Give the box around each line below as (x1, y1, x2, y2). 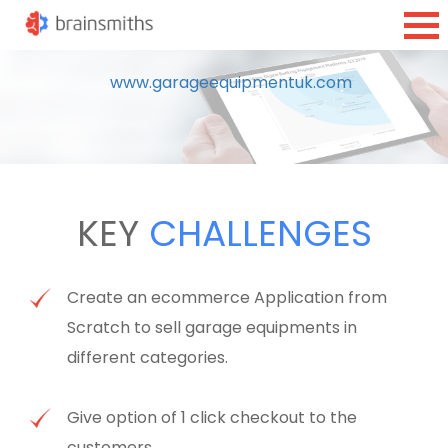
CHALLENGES (148, 208, 372, 260)
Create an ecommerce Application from (67, 286, 388, 310)
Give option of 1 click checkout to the (67, 406, 358, 430)
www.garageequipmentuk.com (110, 71, 352, 94)
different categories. (67, 346, 229, 370)
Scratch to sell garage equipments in (67, 316, 358, 340)
